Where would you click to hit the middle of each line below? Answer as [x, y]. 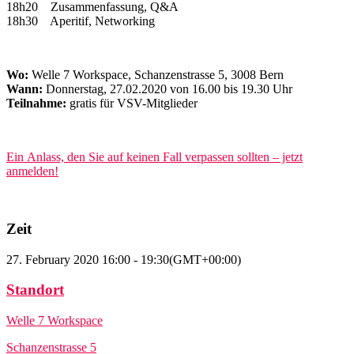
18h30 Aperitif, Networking [81, 21]
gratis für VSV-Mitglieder [134, 104]
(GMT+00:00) [205, 259]
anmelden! [32, 171]
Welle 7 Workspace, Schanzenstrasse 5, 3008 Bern [158, 75]
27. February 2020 [53, 259]
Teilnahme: [38, 104]
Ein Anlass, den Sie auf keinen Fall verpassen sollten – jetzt [154, 157]
